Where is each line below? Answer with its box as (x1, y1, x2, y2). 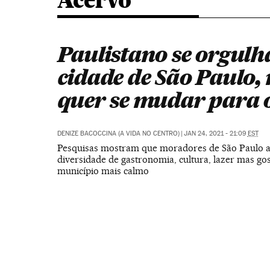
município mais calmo (57, 165, 149, 177)
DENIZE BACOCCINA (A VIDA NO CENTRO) (57, 130, 180, 137)
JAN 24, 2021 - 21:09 (183, 130, 248, 137)
